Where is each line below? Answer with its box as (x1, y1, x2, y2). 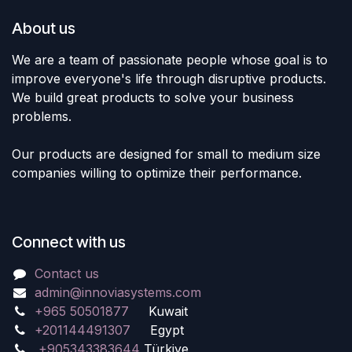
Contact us (34, 266, 99, 281)
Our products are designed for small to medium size (12, 146, 321, 162)
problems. (12, 108, 71, 124)
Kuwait (128, 303, 188, 319)
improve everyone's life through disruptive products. (12, 71, 326, 86)
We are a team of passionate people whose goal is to (12, 52, 328, 68)
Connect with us (12, 233, 126, 251)
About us (12, 19, 75, 38)
